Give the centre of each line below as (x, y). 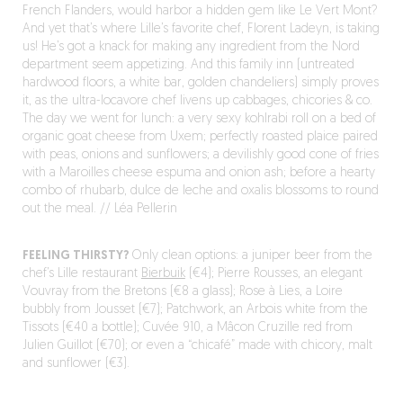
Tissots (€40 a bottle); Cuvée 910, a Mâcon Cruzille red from (187, 328)
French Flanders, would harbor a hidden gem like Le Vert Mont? (200, 11)
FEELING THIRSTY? (77, 256)
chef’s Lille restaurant (81, 274)
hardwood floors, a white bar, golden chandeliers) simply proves (200, 83)
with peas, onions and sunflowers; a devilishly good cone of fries (200, 155)
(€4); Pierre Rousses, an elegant (273, 274)
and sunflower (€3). (76, 364)
